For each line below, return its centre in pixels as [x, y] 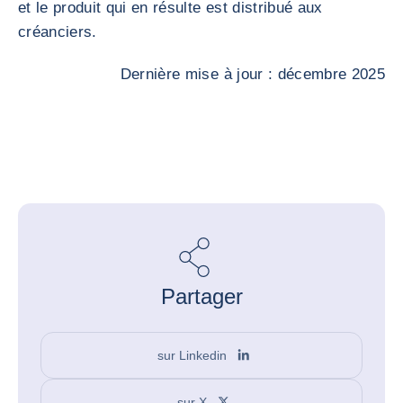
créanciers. [58, 32]
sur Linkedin [193, 355]
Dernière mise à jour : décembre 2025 [252, 74]
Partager [201, 296]
